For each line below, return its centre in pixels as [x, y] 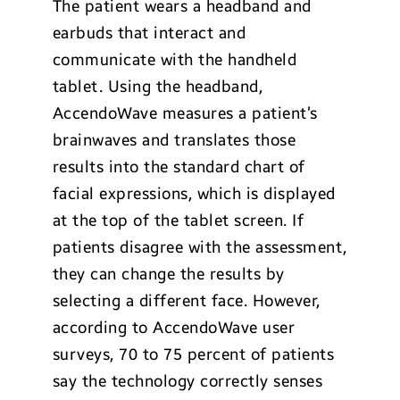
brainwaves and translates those [174, 140]
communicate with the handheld [175, 60]
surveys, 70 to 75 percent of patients [193, 354]
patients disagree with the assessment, [200, 247]
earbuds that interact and [149, 33]
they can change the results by [168, 274]
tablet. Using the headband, [158, 87]
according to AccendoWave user [174, 328]
